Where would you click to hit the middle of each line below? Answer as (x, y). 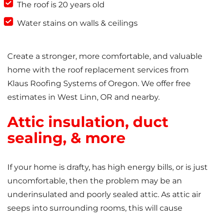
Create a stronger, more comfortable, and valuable (105, 56)
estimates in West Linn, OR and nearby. (83, 97)
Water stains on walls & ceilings (77, 23)
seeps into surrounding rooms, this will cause (95, 208)
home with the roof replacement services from (98, 70)
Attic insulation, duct (88, 122)
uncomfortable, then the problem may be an (95, 181)
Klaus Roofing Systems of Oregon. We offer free (99, 83)
